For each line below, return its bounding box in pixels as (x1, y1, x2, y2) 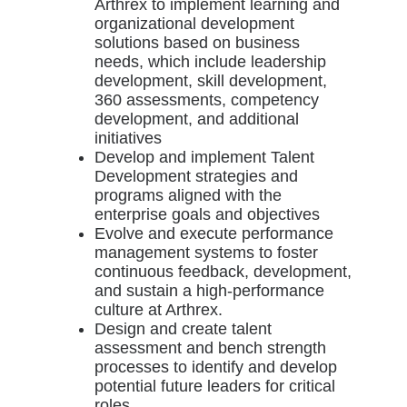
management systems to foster (94, 243, 318, 262)
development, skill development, (94, 72, 327, 90)
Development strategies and (94, 167, 298, 185)
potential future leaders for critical (94, 377, 335, 395)
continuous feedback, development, (94, 263, 352, 281)
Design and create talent (94, 320, 272, 338)
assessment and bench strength (94, 339, 326, 357)
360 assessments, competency (94, 91, 319, 109)
